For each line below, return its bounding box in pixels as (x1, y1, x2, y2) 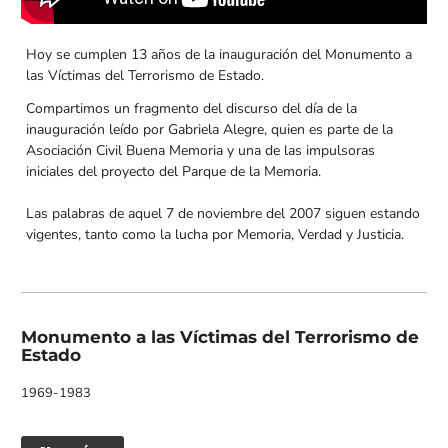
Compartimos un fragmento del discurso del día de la (26, 99, 357, 119)
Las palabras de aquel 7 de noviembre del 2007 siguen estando (26, 204, 420, 224)
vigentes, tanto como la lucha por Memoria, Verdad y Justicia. (26, 225, 404, 245)
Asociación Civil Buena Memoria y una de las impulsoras (26, 141, 375, 161)
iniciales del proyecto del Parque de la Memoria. (26, 162, 321, 182)
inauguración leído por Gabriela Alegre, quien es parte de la (26, 120, 393, 140)
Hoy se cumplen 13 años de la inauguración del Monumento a (26, 45, 412, 65)
